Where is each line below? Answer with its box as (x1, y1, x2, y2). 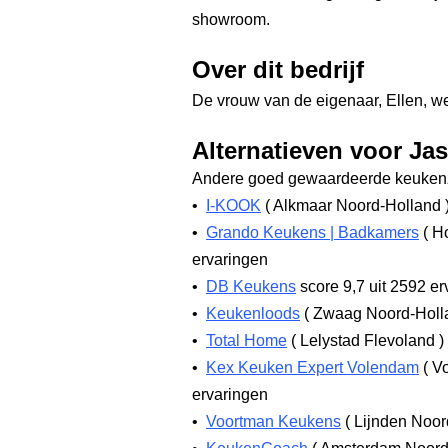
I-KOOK (206, 197, 261, 214)
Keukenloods (206, 305, 300, 322)
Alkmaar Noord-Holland (270, 197, 445, 214)
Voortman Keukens (206, 413, 341, 430)
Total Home (206, 332, 287, 349)
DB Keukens (206, 278, 296, 295)
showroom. (192, 11, 270, 28)
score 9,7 (300, 278, 365, 295)
